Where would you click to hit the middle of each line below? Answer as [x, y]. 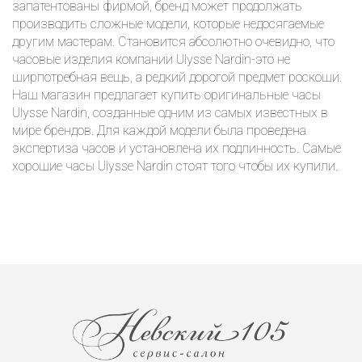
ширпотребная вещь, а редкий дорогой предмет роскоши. [177, 77]
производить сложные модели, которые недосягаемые [168, 23]
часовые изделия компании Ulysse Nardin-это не [151, 59]
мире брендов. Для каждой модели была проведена [159, 130]
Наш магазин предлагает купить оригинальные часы [166, 95]
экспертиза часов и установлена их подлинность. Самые [177, 148]
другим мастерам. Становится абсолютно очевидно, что [173, 41]
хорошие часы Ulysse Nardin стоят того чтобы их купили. [175, 166]
